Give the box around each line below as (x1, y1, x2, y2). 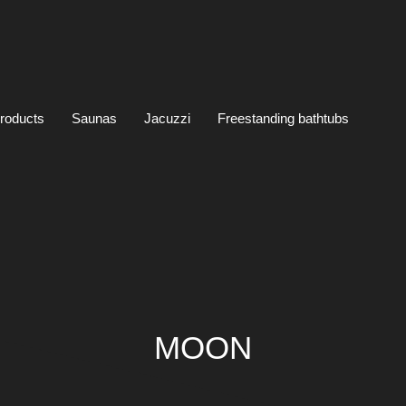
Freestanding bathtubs (217, 111, 349, 127)
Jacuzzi (144, 111, 190, 127)
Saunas (72, 111, 117, 127)
